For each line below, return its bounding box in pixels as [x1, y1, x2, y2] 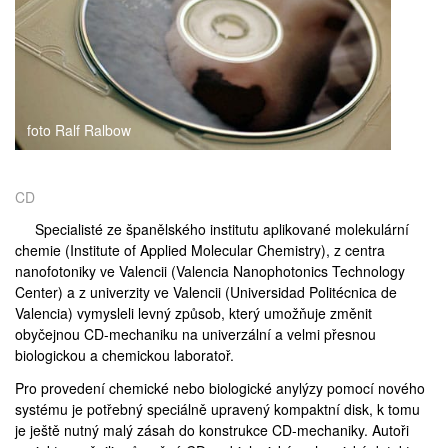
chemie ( [15, 240, 70, 261]
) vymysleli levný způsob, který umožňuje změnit [68, 303, 372, 324]
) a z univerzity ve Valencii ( [58, 282, 230, 303]
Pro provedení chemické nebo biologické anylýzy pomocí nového [15, 378, 425, 399]
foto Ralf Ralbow [27, 120, 131, 141]
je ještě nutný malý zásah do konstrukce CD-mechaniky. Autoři [15, 420, 409, 441]
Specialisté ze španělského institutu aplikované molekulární [35, 219, 409, 240]
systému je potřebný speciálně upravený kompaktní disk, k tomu [15, 399, 420, 420]
